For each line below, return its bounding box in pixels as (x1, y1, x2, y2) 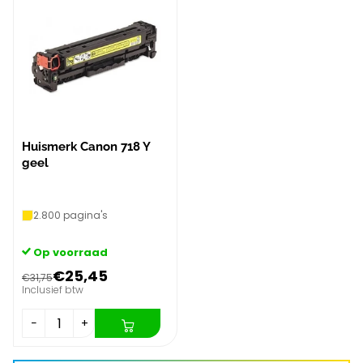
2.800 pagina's (33, 208, 108, 223)
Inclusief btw (22, 283, 83, 297)
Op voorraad (33, 245, 108, 261)
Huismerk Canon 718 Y (22, 139, 150, 155)
